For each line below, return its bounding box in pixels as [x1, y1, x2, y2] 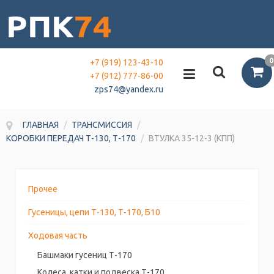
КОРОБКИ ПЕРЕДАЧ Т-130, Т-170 [6, 133, 136, 143]
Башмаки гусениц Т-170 [37, 250, 132, 260]
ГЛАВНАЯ [23, 119, 59, 130]
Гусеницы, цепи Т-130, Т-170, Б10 [28, 207, 160, 217]
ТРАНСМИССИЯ [72, 119, 132, 130]
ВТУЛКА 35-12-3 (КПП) [149, 133, 235, 143]
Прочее [28, 183, 57, 194]
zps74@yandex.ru [94, 84, 163, 94]
